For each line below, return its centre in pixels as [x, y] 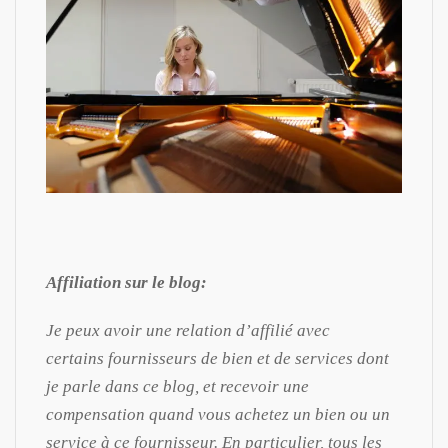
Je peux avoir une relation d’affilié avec [188, 330]
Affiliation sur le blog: [126, 282]
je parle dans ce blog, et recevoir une [177, 386]
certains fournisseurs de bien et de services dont [217, 358]
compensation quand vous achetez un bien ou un [218, 414]
